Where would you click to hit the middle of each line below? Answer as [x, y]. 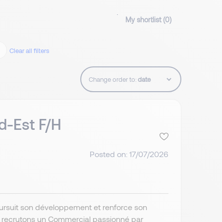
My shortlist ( [145, 20]
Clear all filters [29, 51]
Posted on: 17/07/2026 [129, 154]
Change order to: [113, 80]
